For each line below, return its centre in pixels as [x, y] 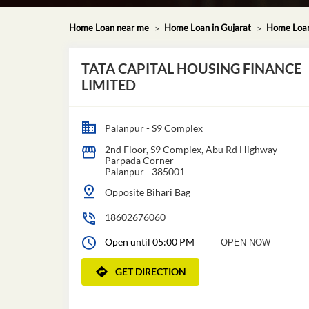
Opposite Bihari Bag [147, 192]
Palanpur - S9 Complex [153, 128]
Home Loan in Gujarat [207, 27]
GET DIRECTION [150, 271]
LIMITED [108, 84]
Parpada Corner [139, 160]
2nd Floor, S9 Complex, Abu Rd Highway [191, 149]
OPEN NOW [245, 242]
